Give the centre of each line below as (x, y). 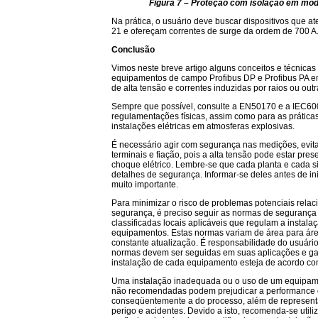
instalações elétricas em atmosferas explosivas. (203, 126)
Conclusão (133, 50)
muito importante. (145, 185)
